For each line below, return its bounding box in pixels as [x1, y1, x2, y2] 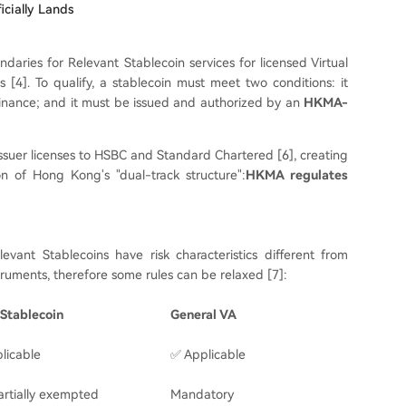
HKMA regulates [245, 168, 349, 182]
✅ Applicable [170, 347, 246, 362]
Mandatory [170, 387, 234, 401]
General [170, 307, 217, 322]
